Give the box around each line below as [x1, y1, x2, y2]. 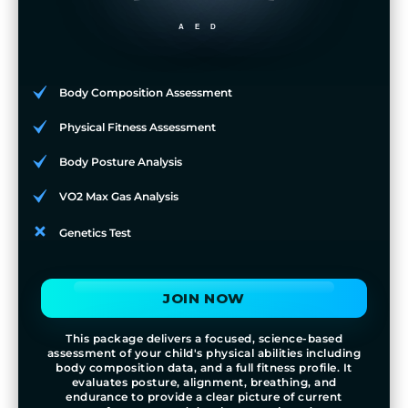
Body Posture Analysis [59, 154, 182, 168]
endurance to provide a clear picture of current [66, 389, 342, 403]
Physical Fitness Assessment [59, 119, 216, 134]
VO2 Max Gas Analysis [59, 189, 178, 203]
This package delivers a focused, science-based [66, 331, 342, 345]
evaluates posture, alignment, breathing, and [71, 374, 337, 389]
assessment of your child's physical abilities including [46, 345, 362, 360]
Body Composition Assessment [59, 85, 232, 99]
